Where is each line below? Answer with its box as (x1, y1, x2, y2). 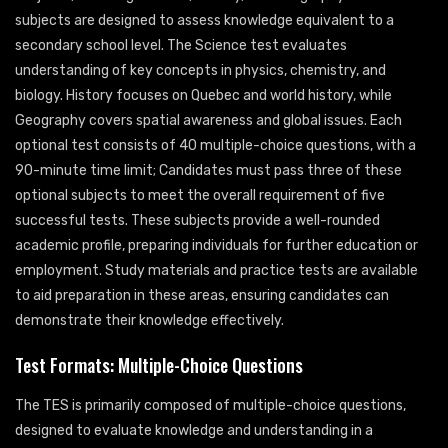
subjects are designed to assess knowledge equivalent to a (15, 12, 394, 30)
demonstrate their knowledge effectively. (15, 312, 284, 330)
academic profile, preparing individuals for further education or (15, 237, 418, 255)
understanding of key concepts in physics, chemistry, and (15, 62, 386, 80)
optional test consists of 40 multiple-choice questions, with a (15, 137, 416, 155)
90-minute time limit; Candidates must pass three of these (15, 162, 402, 180)
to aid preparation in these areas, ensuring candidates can (15, 287, 389, 305)
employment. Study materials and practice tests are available (15, 262, 418, 280)
